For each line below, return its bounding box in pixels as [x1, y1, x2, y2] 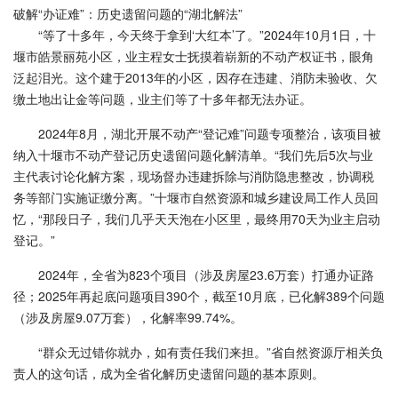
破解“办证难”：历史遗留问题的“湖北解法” [13, 4, 243, 22]
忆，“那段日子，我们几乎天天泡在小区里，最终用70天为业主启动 [13, 210, 380, 227]
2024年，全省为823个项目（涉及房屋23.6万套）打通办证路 [38, 266, 374, 283]
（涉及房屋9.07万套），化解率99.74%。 [13, 308, 243, 326]
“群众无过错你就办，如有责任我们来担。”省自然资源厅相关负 [38, 343, 383, 361]
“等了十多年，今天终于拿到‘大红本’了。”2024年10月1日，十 [38, 26, 376, 44]
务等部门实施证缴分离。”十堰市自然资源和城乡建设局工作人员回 [13, 188, 378, 206]
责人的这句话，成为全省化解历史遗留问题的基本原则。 [13, 364, 324, 382]
